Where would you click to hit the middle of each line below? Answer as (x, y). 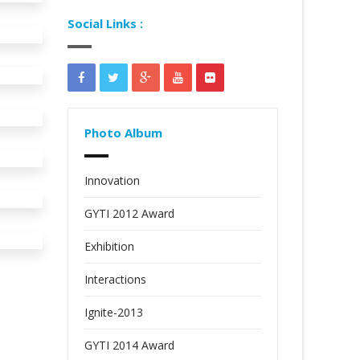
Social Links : (105, 23)
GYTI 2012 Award (129, 213)
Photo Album (123, 133)
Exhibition (109, 246)
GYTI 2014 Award (129, 345)
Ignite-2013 (113, 312)
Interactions (115, 279)
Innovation (112, 180)
